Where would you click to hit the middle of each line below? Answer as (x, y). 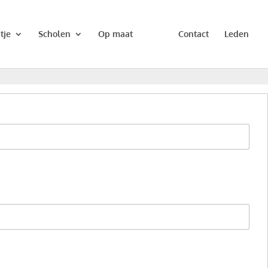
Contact (194, 34)
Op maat (115, 34)
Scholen (54, 34)
